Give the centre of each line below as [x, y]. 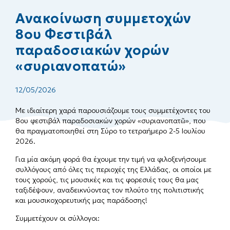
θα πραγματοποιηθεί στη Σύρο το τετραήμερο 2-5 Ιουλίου [110, 131]
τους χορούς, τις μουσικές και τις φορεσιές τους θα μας [107, 179]
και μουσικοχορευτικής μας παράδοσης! [81, 200]
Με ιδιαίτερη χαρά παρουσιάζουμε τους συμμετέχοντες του [113, 110]
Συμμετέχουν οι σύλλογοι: [57, 218]
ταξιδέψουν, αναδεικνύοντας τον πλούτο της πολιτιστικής [110, 190]
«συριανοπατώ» [71, 66]
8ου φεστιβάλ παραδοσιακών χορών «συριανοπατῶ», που [111, 120]
